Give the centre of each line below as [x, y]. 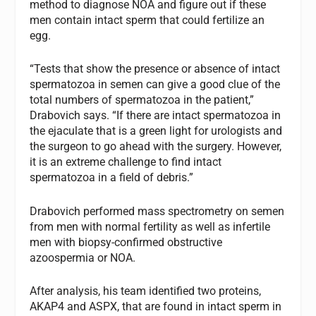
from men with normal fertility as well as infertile [150, 226]
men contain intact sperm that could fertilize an [147, 20]
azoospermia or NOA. [83, 257]
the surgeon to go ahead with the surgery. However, [156, 147]
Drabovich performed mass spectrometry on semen [157, 211]
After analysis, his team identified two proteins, [146, 291]
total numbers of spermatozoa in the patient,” [142, 100]
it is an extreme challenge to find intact [126, 162]
